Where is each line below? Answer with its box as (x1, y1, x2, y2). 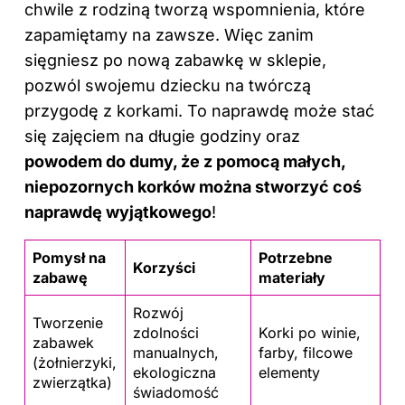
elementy (259, 363, 320, 381)
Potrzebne (259, 248, 333, 267)
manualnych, (133, 343, 219, 362)
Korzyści (133, 258, 195, 277)
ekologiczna (133, 363, 216, 381)
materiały (259, 268, 325, 287)
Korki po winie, (259, 323, 361, 342)
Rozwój (133, 303, 184, 322)
